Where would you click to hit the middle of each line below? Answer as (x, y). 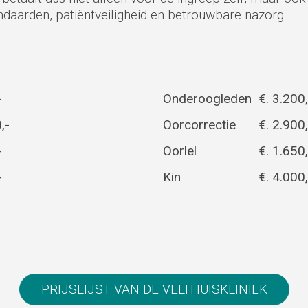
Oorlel (179, 151)
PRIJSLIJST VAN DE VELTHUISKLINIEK (154, 289)
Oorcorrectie (199, 125)
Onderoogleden (207, 99)
